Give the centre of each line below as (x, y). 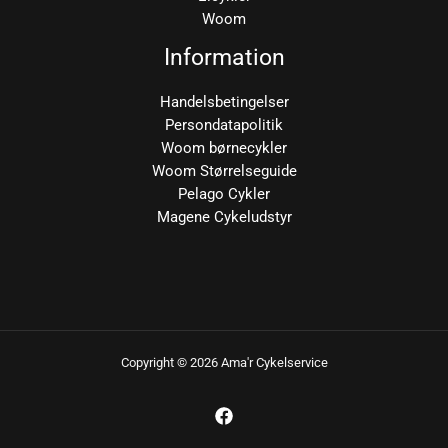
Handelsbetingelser (224, 101)
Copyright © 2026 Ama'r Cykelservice (224, 362)
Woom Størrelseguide (224, 170)
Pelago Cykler (224, 193)
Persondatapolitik (224, 124)
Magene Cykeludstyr (224, 216)
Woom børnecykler (224, 147)
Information (224, 57)
